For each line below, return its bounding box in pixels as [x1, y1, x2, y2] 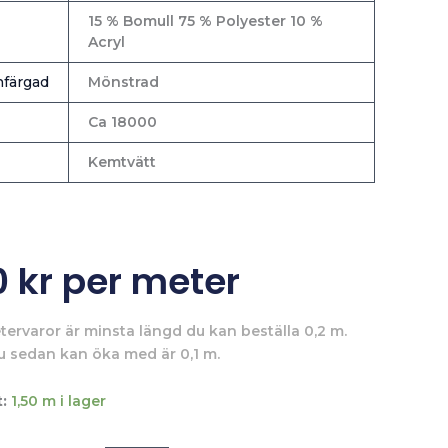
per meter [52, 255, 240, 307]
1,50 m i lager [10, 392, 106, 411]
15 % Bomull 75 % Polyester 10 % [87, 11, 323, 30]
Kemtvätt [87, 152, 156, 171]
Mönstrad [87, 72, 159, 91]
